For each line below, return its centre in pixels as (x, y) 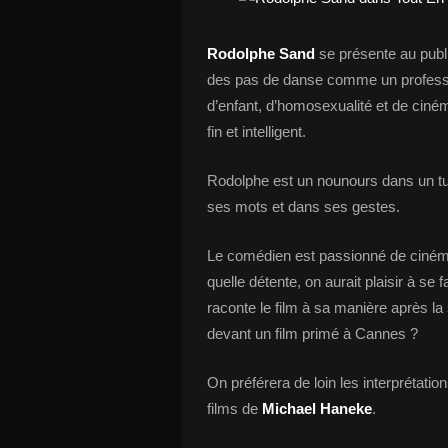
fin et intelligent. (256, 131)
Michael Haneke (317, 408)
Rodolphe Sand (261, 53)
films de (234, 408)
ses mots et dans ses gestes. (303, 206)
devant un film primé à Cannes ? (312, 333)
